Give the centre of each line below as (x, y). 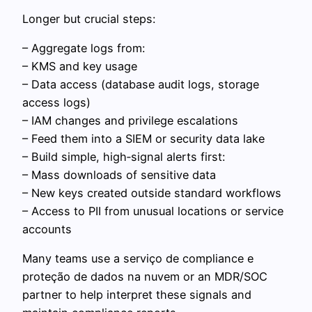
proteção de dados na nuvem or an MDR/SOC (145, 277)
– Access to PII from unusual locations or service (153, 211)
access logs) (56, 102)
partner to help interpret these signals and (137, 295)
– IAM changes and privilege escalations (130, 120)
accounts (47, 229)
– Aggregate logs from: (84, 48)
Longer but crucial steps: (89, 18)
